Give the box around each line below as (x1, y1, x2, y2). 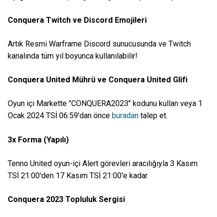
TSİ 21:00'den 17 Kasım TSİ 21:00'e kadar (8, 170, 148, 180)
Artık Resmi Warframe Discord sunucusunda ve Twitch (8, 39, 191, 49)
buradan (112, 111, 139, 121)
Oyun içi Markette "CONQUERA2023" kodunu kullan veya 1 (8, 99, 202, 108)
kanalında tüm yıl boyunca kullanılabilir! (8, 51, 138, 61)
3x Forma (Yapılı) (8, 135, 69, 144)
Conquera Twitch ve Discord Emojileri (8, 15, 147, 25)
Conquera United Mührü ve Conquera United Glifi (8, 75, 187, 85)
